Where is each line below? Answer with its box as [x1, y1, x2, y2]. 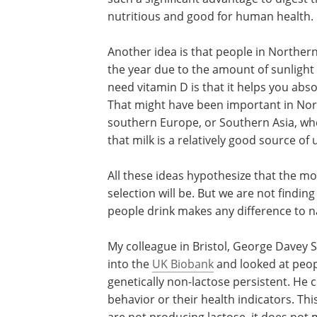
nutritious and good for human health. [108, 8, 313, 25]
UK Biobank [152, 256, 214, 272]
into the [108, 256, 152, 272]
